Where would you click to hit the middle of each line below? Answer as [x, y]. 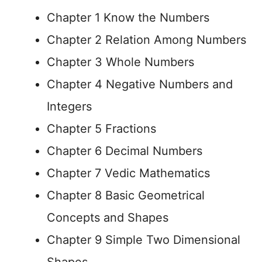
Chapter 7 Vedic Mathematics [128, 173]
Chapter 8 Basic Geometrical [126, 195]
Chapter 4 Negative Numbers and [140, 84]
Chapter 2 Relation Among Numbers [146, 40]
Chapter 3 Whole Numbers [120, 62]
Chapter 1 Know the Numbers [128, 18]
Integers [69, 106]
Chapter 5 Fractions [101, 129]
